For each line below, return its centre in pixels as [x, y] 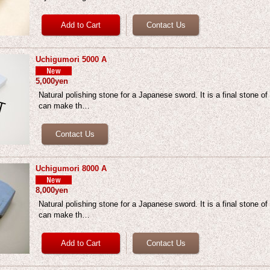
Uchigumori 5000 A [71, 59]
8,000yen [52, 190]
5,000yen [52, 81]
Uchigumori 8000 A [71, 168]
